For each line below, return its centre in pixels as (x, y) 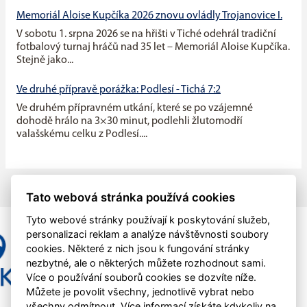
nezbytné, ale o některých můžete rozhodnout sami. (146, 262)
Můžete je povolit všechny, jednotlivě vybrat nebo (140, 291)
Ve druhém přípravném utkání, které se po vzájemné (135, 109)
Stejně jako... (45, 61)
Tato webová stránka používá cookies (131, 197)
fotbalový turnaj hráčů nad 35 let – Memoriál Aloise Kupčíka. (153, 48)
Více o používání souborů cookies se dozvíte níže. (142, 277)
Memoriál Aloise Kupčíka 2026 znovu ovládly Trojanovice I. (149, 16)
